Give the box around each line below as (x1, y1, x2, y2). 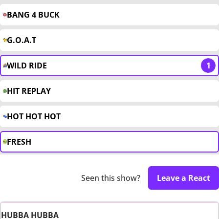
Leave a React (157, 173, 210, 184)
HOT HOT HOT (7, 111, 61, 122)
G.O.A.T (7, 35, 36, 46)
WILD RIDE (7, 60, 47, 71)
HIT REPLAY (7, 86, 51, 97)
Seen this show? (81, 173, 140, 184)
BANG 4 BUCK (7, 9, 60, 21)
